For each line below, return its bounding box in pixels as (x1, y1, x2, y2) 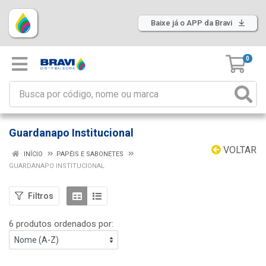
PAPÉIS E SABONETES (56, 150, 123, 158)
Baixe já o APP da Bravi (151, 18, 234, 27)
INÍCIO (22, 150, 43, 158)
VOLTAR (221, 144, 256, 156)
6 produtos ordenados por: (9, 218, 113, 229)
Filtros (28, 191, 53, 201)
